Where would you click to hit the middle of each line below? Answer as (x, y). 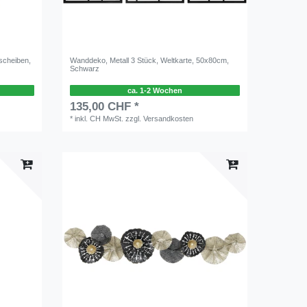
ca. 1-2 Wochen (155, 90)
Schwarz (85, 68)
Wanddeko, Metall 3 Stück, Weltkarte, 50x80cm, (150, 60)
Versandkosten (169, 118)
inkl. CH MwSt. (99, 118)
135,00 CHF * (105, 106)
